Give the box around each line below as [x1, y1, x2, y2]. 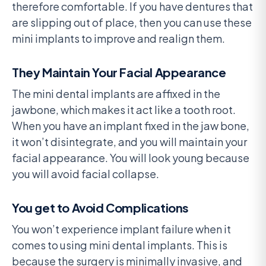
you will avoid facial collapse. [12, 167, 159, 181]
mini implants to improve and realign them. [12, 31, 225, 46]
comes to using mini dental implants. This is [12, 238, 227, 252]
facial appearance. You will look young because [12, 151, 249, 165]
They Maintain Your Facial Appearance [12, 65, 226, 80]
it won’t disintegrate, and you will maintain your [12, 135, 247, 149]
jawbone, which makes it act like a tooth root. [12, 103, 236, 117]
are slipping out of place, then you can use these [12, 15, 252, 30]
